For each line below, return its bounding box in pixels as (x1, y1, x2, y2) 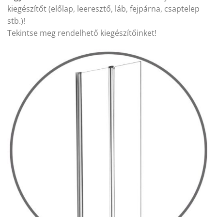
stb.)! (7, 15, 25, 27)
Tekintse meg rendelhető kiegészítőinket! (7, 28, 158, 39)
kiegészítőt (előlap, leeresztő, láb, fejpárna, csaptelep (7, 3, 200, 15)
